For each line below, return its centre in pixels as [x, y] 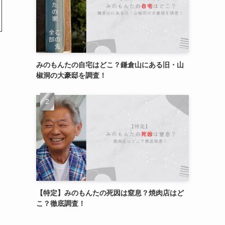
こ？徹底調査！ [61, 203]
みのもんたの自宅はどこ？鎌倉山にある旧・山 [110, 65]
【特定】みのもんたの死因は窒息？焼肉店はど [110, 193]
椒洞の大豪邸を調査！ [71, 75]
